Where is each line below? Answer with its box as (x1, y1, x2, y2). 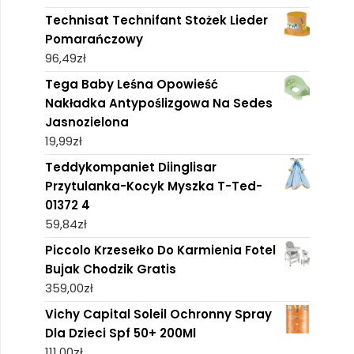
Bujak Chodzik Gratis (44, 260, 176, 277)
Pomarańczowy (44, 30, 143, 47)
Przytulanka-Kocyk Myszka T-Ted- (44, 177, 262, 194)
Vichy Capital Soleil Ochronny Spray (44, 305, 272, 322)
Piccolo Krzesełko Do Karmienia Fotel (44, 241, 276, 258)
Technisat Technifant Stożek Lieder (44, 11, 268, 28)
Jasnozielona (44, 113, 129, 130)
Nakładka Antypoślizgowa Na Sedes (44, 94, 273, 111)
